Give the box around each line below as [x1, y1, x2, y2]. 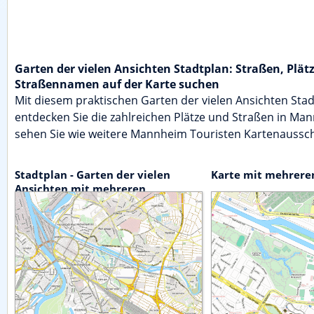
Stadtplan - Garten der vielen [15, 168, 170, 182]
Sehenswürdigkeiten [15, 196, 123, 210]
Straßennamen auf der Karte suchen [15, 76, 219, 93]
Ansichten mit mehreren [15, 182, 146, 196]
